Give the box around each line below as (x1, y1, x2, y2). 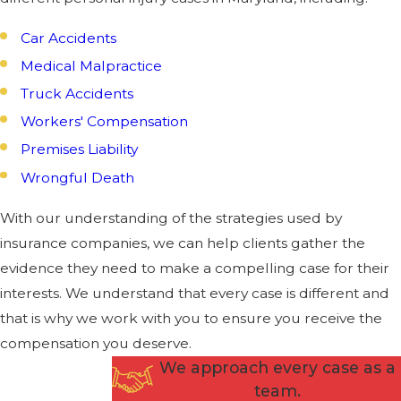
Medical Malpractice (21, 57, 163, 75)
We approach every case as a (158, 357, 396, 377)
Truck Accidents (21, 85, 134, 103)
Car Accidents (21, 30, 117, 47)
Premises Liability (21, 141, 139, 158)
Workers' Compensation (21, 113, 189, 131)
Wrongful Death (21, 168, 135, 186)
